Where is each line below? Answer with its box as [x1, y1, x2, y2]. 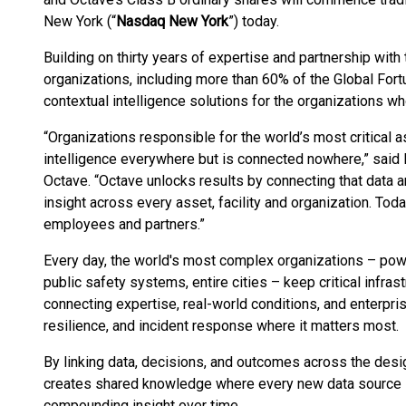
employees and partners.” [43, 216, 205, 233]
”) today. [228, 13, 279, 30]
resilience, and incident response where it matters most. [43, 317, 399, 334]
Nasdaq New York [116, 13, 228, 30]
